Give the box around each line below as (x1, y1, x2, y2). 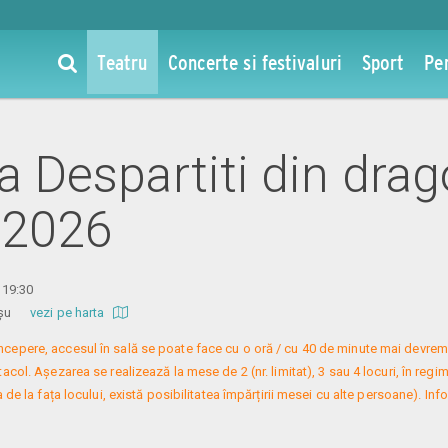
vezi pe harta (30, 304, 108, 320)
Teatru (96, 50, 148, 74)
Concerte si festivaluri (167, 50, 342, 74)
